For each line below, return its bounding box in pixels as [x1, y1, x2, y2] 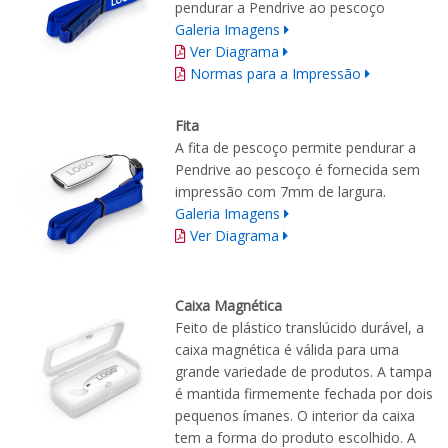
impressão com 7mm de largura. [175, 182, 386, 202]
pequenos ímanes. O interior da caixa [175, 406, 415, 426]
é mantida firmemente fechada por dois [175, 384, 433, 404]
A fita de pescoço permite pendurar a [175, 138, 416, 158]
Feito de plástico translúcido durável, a [175, 318, 424, 338]
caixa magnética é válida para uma [175, 340, 399, 360]
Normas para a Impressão [190, 64, 361, 84]
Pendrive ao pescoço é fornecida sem [175, 160, 420, 180]
